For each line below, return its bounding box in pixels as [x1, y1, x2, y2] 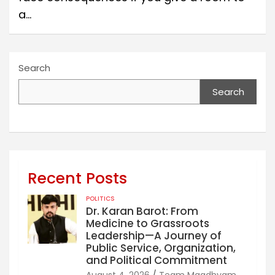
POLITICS [86, 193, 115, 203]
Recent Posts [28, 167, 127, 189]
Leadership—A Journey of [86, 228, 222, 243]
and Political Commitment [86, 252, 227, 268]
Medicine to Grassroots [86, 215, 209, 231]
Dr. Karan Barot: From [86, 203, 198, 219]
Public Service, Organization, [86, 240, 236, 255]
